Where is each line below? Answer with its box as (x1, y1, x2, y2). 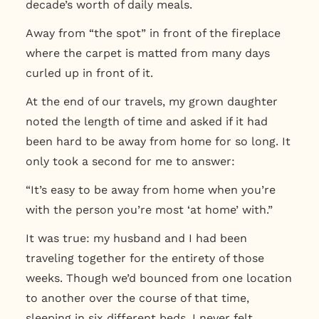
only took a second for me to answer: (25, 154, 235, 168)
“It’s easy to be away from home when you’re (25, 182, 276, 197)
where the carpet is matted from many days (25, 46, 270, 60)
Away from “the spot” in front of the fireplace (25, 26, 281, 40)
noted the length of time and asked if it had (25, 114, 268, 128)
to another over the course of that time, (25, 291, 249, 305)
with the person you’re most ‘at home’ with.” (25, 202, 276, 216)
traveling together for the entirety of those (25, 251, 264, 265)
